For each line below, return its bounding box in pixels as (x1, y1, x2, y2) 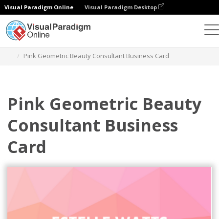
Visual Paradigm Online (4, 3, 73, 11)
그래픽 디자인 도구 (32, 40, 86, 48)
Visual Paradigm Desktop (85, 3, 158, 11)
